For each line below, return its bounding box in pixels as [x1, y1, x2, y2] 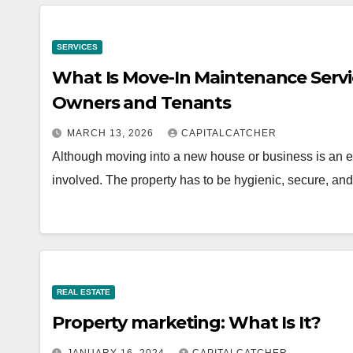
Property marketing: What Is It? [52, 312, 321, 333]
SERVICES [57, 43, 98, 51]
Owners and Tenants [52, 92, 232, 113]
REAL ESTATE [57, 288, 110, 296]
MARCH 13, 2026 [67, 128, 157, 139]
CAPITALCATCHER [181, 128, 277, 139]
